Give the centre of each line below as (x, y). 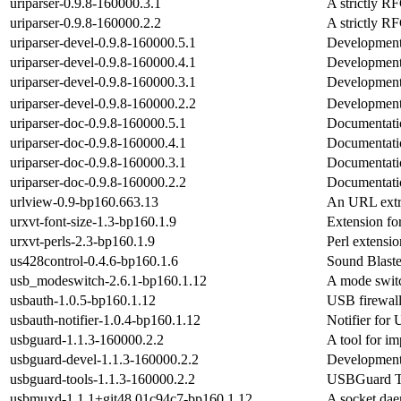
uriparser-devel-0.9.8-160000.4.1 (103, 62)
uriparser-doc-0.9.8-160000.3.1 (98, 162)
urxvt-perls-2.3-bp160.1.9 (82, 241)
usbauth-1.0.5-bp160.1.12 (83, 300)
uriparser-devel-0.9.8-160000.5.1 (103, 42)
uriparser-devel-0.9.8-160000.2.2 (103, 103)
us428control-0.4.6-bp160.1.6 (94, 260)
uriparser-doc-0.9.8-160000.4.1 (98, 142)
